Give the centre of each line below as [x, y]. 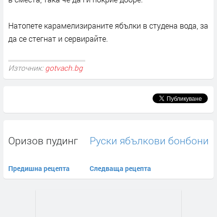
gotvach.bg [64, 68]
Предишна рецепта [39, 168]
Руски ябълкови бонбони [149, 140]
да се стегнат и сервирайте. [58, 38]
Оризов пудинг [43, 140]
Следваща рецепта [120, 168]
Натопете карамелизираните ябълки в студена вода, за [108, 25]
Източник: [27, 68]
